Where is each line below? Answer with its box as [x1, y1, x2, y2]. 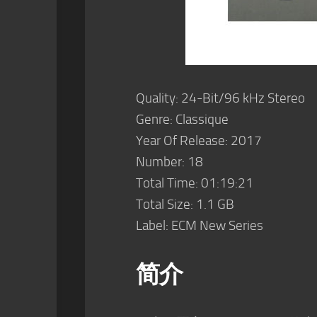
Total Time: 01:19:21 [136, 175, 253, 191]
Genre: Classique [136, 111, 229, 127]
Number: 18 [136, 154, 203, 170]
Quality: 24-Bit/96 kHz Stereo [136, 90, 305, 106]
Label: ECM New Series [136, 217, 263, 234]
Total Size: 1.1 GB [136, 196, 234, 212]
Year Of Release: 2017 [136, 132, 262, 149]
